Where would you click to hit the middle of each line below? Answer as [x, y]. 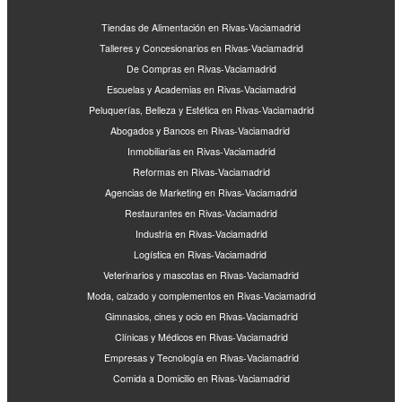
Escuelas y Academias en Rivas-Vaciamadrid [201, 90]
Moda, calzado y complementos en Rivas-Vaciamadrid [201, 296]
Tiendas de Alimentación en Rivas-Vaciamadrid [201, 28]
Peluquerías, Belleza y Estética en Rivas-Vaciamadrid [201, 110]
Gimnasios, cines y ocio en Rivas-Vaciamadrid [201, 317]
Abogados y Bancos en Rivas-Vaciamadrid [201, 131]
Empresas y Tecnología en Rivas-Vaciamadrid [201, 358]
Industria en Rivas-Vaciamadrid [201, 234]
